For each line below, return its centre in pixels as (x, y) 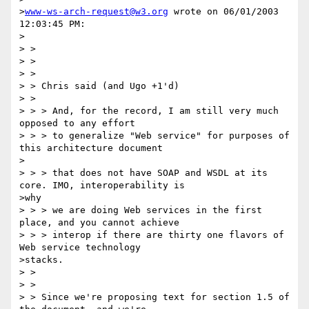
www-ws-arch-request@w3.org (97, 12)
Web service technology (80, 248)
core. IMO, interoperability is (102, 186)
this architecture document (91, 148)
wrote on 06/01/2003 (223, 12)
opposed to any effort (77, 123)
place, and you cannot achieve (99, 223)
